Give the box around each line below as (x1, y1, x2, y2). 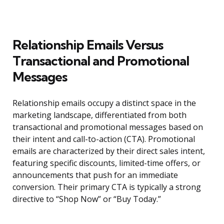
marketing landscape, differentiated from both (12, 109, 186, 121)
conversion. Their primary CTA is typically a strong (12, 181, 201, 193)
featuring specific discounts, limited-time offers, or (12, 157, 200, 169)
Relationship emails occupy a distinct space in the (12, 97, 196, 109)
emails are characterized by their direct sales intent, (12, 145, 205, 157)
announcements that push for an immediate (12, 169, 178, 181)
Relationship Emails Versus (12, 36, 163, 53)
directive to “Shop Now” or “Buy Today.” (12, 193, 161, 205)
